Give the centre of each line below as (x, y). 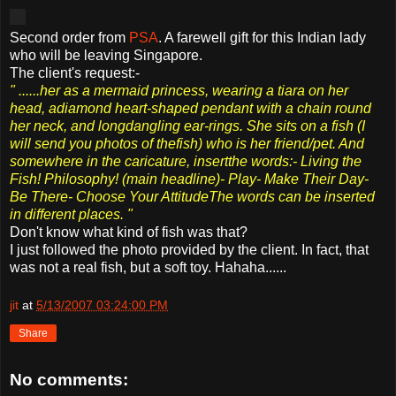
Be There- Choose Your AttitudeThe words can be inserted (192, 196)
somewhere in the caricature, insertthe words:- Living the (186, 161)
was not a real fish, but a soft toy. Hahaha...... (148, 267)
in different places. (67, 214)
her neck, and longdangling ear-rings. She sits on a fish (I (187, 126)
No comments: (69, 380)
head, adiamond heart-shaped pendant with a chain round (190, 108)
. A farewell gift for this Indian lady (262, 37)
